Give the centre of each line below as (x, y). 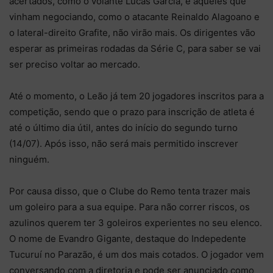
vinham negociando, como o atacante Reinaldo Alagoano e (134, 17)
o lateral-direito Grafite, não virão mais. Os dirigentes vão (132, 33)
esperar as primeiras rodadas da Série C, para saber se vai (135, 48)
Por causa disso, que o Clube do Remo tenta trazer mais (130, 191)
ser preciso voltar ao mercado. (75, 64)
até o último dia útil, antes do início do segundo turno (123, 128)
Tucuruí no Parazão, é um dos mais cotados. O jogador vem (136, 254)
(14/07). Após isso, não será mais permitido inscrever (124, 144)
